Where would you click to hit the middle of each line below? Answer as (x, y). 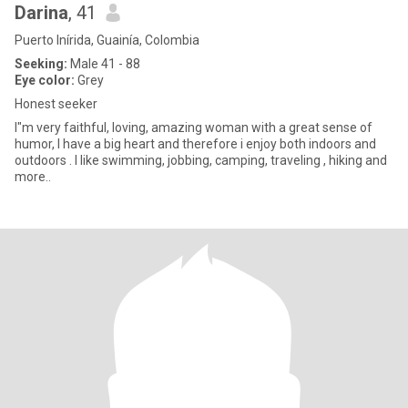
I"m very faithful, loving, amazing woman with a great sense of (194, 127)
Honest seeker (56, 104)
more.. (33, 177)
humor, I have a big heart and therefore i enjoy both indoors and (195, 144)
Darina (41, 13)
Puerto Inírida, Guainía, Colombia (107, 40)
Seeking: (41, 64)
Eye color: (45, 80)
